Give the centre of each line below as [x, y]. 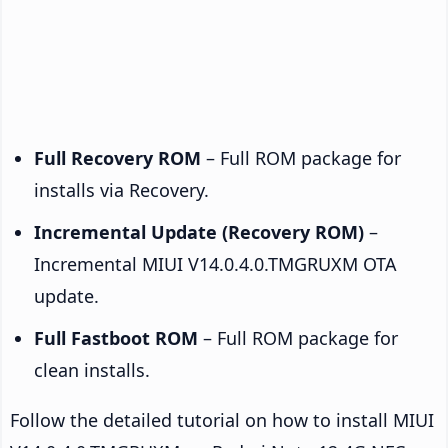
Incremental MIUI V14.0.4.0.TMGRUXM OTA [215, 263]
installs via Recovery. [121, 189]
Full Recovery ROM [117, 157]
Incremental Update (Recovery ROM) [199, 231]
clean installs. [92, 369]
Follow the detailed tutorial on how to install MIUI [222, 419]
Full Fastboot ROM [116, 337]
